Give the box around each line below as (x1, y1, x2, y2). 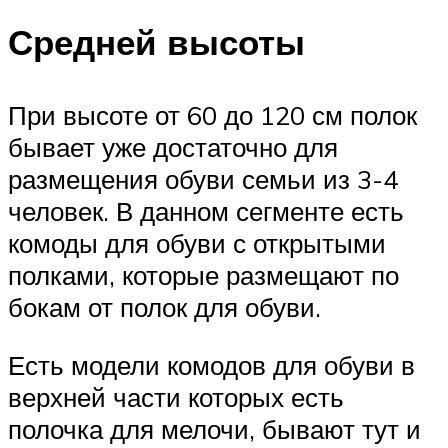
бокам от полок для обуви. (8, 290, 321, 323)
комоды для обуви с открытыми (8, 226, 386, 259)
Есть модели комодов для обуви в (8, 348, 415, 381)
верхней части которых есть (8, 380, 344, 413)
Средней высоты (8, 19, 305, 64)
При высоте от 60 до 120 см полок (8, 98, 417, 131)
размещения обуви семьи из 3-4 (8, 162, 398, 195)
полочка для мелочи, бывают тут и (8, 412, 421, 445)
